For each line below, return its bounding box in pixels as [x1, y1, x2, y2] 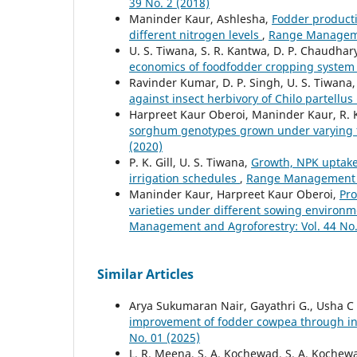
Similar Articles [97, 265, 194, 283]
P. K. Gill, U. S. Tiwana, [129, 154, 251, 170]
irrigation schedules [129, 170, 240, 186]
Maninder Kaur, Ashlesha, [129, 10, 272, 26]
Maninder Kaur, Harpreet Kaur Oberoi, [129, 186, 339, 202]
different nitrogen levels [129, 26, 262, 42]
